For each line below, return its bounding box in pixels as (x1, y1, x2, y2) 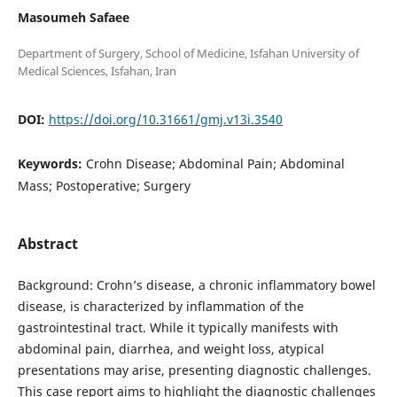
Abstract (17, 234, 78, 254)
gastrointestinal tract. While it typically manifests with (17, 319, 339, 337)
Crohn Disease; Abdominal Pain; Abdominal (85, 155, 345, 173)
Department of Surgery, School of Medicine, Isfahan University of (17, 45, 359, 61)
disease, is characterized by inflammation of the (17, 298, 304, 315)
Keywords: (17, 155, 86, 173)
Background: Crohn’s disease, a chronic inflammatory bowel (17, 276, 376, 294)
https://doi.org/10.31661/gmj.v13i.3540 (48, 111, 283, 128)
